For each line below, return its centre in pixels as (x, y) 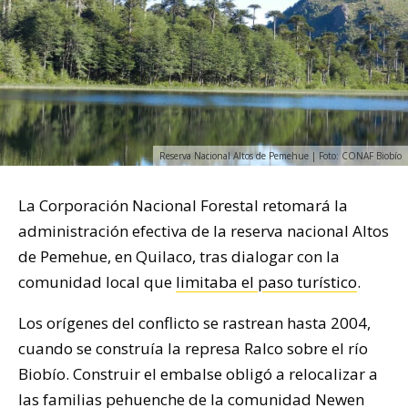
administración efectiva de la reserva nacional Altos (204, 231)
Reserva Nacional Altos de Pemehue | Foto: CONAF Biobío (280, 156)
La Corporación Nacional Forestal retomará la (183, 206)
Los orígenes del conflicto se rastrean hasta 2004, (194, 323)
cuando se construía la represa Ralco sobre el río (193, 349)
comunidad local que (97, 282)
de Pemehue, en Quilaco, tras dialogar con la (179, 257)
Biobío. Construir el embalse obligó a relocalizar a (198, 374)
